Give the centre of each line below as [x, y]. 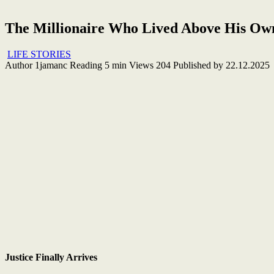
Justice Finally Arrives [51, 257]
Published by [198, 65]
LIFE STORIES [39, 54]
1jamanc [51, 65]
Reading [86, 65]
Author [19, 65]
